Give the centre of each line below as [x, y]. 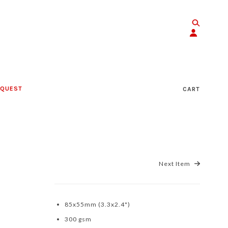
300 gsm [79, 219]
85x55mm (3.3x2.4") [97, 204]
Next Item [176, 164]
